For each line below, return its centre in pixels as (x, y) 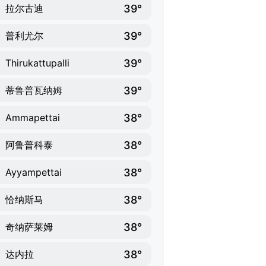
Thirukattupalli (37, 63)
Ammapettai (33, 118)
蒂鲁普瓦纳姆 (34, 90)
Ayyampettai (34, 172)
